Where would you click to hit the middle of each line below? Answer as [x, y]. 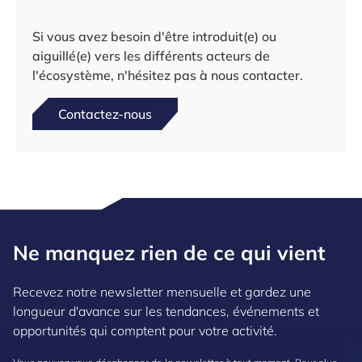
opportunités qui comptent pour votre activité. [145, 330]
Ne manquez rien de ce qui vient [169, 253]
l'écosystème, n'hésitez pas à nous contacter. [168, 75]
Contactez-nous [105, 114]
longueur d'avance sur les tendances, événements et [166, 311]
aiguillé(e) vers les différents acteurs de [151, 56]
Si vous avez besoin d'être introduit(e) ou [154, 36]
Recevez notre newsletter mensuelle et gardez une [162, 292]
